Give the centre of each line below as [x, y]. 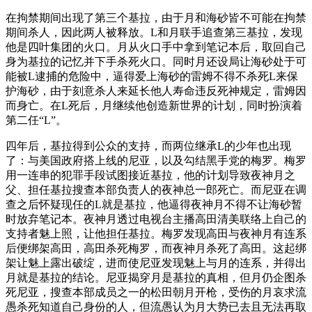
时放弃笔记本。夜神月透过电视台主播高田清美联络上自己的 [156, 219]
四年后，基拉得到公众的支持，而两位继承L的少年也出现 [148, 146]
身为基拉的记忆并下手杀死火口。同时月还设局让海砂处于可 [156, 62]
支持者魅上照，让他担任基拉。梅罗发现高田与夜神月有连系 [156, 234]
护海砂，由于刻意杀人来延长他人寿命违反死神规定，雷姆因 [156, 91]
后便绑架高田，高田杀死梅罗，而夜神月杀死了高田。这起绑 [156, 249]
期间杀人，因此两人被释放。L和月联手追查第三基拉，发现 [154, 33]
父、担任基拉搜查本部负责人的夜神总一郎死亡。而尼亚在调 [156, 190]
